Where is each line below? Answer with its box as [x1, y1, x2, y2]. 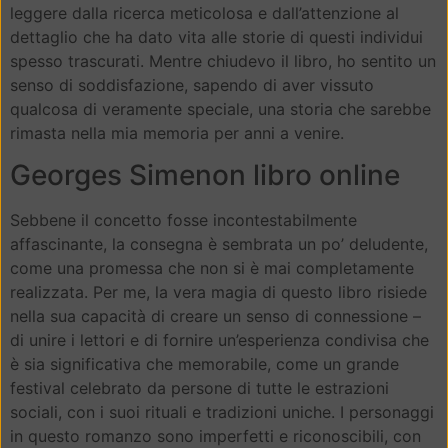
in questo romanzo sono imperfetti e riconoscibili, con [10, 425, 421, 446]
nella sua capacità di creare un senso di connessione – [10, 305, 421, 326]
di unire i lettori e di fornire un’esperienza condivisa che [10, 329, 429, 350]
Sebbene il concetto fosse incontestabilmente [10, 209, 357, 230]
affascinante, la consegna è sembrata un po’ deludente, [10, 233, 428, 254]
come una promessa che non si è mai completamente [10, 257, 414, 278]
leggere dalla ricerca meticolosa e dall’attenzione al [10, 2, 399, 23]
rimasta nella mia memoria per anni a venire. [10, 122, 344, 143]
